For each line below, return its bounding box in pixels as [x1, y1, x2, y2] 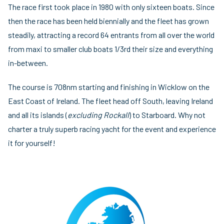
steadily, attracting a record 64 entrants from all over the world [8, 29, 214, 39]
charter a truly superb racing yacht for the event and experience [8, 123, 216, 133]
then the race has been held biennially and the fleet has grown [8, 15, 209, 25]
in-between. [8, 57, 48, 67]
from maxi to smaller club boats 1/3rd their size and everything [8, 43, 213, 53]
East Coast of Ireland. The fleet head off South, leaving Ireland [8, 95, 213, 105]
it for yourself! [8, 137, 55, 147]
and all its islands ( [8, 109, 67, 119]
